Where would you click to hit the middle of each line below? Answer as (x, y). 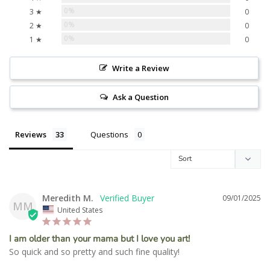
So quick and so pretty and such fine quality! (94, 251)
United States (80, 210)
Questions (109, 135)
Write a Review (140, 68)
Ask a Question (140, 97)
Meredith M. (68, 198)
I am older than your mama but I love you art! (99, 238)
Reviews (31, 135)
